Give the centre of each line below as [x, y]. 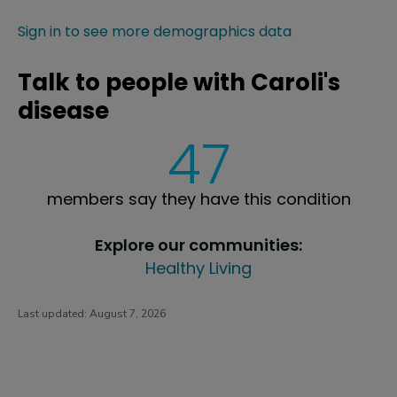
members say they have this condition [198, 198]
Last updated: [54, 313]
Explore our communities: [198, 245]
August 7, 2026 [128, 313]
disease [63, 110]
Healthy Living [198, 268]
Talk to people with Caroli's [179, 82]
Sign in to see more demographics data [155, 31]
